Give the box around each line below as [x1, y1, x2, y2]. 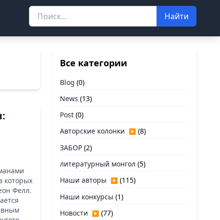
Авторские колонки [60, 126, 125, 136]
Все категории [60, 57, 127, 69]
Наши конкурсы [60, 192, 113, 201]
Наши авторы [60, 175, 107, 185]
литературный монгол [60, 159, 136, 168]
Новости [60, 208, 88, 218]
